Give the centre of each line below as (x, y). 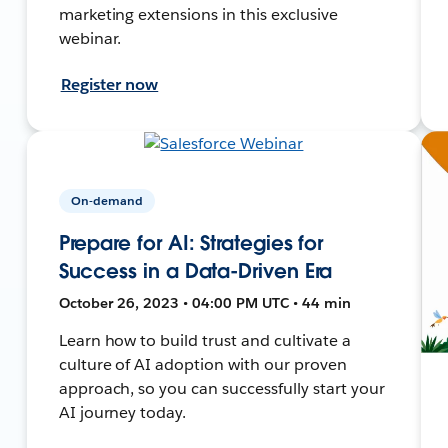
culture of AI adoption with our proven (202, 364)
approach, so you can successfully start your (221, 388)
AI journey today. (122, 412)
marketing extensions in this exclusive (198, 14)
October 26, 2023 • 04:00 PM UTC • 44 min (204, 302)
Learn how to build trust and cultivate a (204, 340)
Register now (109, 84)
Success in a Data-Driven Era (195, 270)
